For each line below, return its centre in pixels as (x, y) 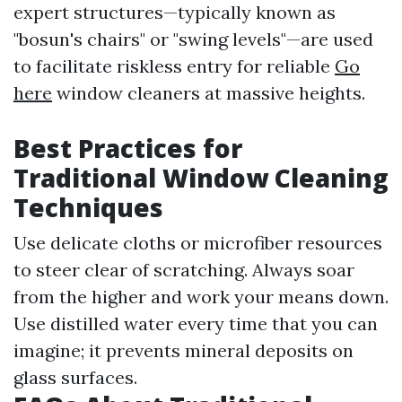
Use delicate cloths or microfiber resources (198, 243)
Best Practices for (128, 148)
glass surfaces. (75, 377)
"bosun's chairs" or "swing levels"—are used (193, 39)
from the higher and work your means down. (201, 297)
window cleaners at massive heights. (209, 93)
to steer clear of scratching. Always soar (184, 270)
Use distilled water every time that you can (196, 323)
